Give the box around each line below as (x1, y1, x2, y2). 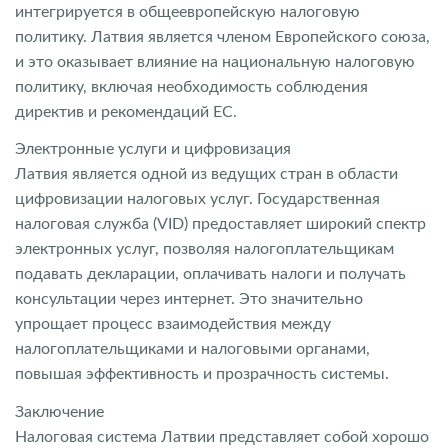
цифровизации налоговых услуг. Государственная (15, 191, 380, 207)
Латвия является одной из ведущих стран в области (15, 166, 398, 182)
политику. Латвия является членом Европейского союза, (15, 28, 430, 45)
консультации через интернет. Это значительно (15, 291, 363, 307)
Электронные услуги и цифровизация (15, 141, 291, 157)
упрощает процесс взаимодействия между (15, 316, 331, 332)
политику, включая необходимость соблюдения (15, 78, 368, 95)
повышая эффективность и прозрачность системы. (15, 366, 389, 382)
